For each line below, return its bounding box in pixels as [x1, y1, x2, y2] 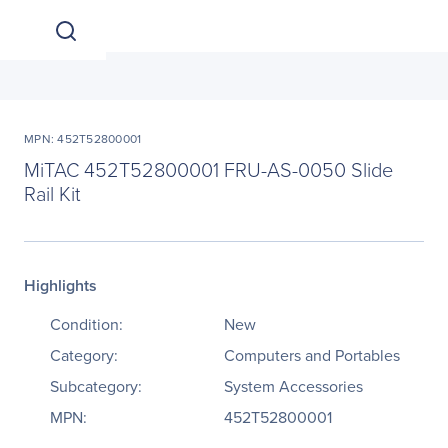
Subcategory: [50, 375, 142, 398]
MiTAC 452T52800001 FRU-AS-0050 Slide [24, 155, 393, 183]
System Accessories [224, 375, 363, 398]
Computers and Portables [224, 344, 400, 367]
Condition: [50, 313, 123, 336]
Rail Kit [24, 179, 81, 207]
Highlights [24, 274, 97, 297]
